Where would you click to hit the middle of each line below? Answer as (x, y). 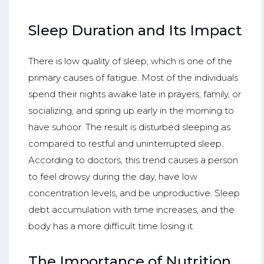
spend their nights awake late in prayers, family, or (134, 94)
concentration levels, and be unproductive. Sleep (134, 193)
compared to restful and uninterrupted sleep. (126, 144)
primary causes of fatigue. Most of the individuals (133, 78)
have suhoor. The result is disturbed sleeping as (129, 127)
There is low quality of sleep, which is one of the (130, 61)
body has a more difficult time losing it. (111, 226)
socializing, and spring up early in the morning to (131, 111)
